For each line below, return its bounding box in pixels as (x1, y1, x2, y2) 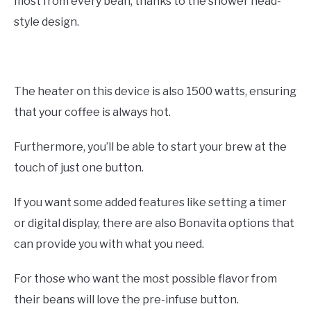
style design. (14, 15, 79, 29)
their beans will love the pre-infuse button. (14, 293, 239, 307)
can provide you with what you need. (14, 237, 204, 251)
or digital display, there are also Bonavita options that (14, 217, 294, 230)
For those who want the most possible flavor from (14, 272, 277, 286)
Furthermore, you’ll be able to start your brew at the (14, 140, 287, 154)
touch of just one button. (14, 161, 144, 175)
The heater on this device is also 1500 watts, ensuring (14, 85, 296, 99)
